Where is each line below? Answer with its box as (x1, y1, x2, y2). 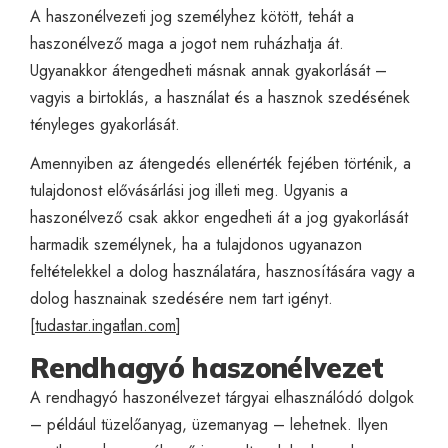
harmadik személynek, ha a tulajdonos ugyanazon (30, 232, 362, 256)
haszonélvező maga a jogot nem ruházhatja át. (30, 31, 344, 55)
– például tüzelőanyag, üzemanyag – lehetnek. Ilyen (30, 412, 388, 436)
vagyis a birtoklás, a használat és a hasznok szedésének (30, 85, 410, 109)
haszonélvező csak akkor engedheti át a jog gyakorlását (30, 205, 408, 229)
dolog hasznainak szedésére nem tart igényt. (30, 286, 333, 310)
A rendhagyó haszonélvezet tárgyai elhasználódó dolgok (30, 385, 414, 409)
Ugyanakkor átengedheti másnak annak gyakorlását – (30, 58, 387, 82)
